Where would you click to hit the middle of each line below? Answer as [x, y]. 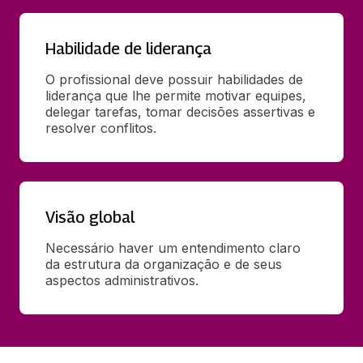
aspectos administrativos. [122, 280]
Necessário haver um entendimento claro [173, 248]
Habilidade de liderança [128, 48]
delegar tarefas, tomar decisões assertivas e [180, 111]
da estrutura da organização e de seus [164, 264]
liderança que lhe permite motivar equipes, [176, 95]
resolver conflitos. [101, 128]
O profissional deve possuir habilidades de [174, 79]
